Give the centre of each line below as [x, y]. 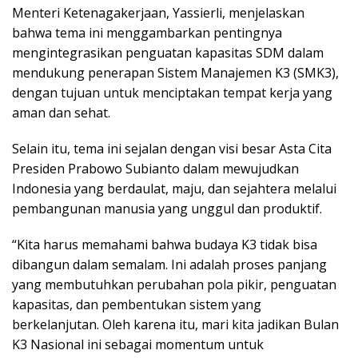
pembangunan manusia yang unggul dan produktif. [167, 209]
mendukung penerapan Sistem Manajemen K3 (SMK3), [175, 73]
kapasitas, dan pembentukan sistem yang [137, 305]
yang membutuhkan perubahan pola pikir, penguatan [174, 285]
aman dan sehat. [61, 113]
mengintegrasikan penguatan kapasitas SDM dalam [168, 53]
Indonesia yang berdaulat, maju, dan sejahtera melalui [174, 189]
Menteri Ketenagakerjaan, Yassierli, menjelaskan [158, 13]
